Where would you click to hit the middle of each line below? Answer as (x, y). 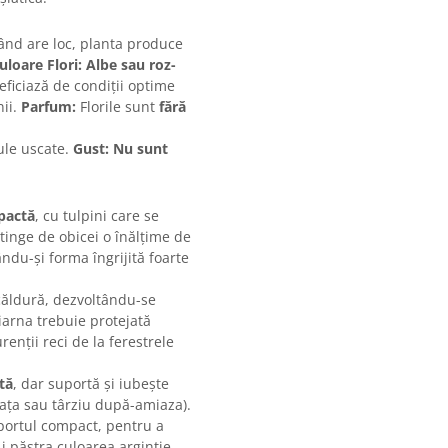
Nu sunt (140, 149)
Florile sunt (117, 107)
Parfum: (48, 107)
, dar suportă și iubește (91, 384)
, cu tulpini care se (97, 216)
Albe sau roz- (131, 65)
